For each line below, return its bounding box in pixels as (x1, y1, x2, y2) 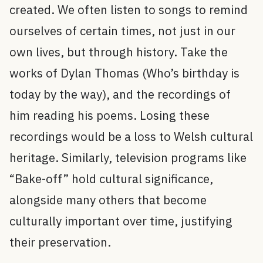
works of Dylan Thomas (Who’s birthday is (9, 65, 240, 82)
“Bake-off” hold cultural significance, (9, 171, 213, 187)
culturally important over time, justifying (9, 213, 232, 230)
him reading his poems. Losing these (9, 107, 210, 124)
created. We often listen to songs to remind (9, 2, 248, 18)
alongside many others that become (9, 192, 207, 208)
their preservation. (9, 234, 117, 251)
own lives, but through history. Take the (9, 44, 228, 60)
